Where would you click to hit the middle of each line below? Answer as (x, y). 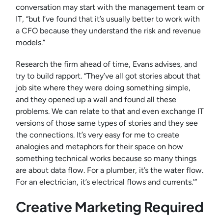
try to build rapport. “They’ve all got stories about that (108, 76)
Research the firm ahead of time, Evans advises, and (106, 64)
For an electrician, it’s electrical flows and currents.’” (106, 182)
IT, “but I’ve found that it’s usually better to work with (108, 19)
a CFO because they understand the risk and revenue (108, 31)
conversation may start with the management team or (110, 7)
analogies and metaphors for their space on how (99, 147)
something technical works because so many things (106, 159)
